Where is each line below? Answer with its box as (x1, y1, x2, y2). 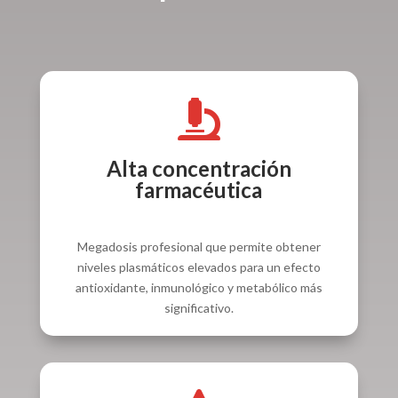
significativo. (163, 299, 234, 315)
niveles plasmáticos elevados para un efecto (76, 259, 321, 275)
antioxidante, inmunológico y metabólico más (75, 279, 322, 295)
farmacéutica (135, 176, 263, 203)
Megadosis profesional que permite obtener (76, 238, 321, 254)
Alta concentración (106, 155, 291, 181)
